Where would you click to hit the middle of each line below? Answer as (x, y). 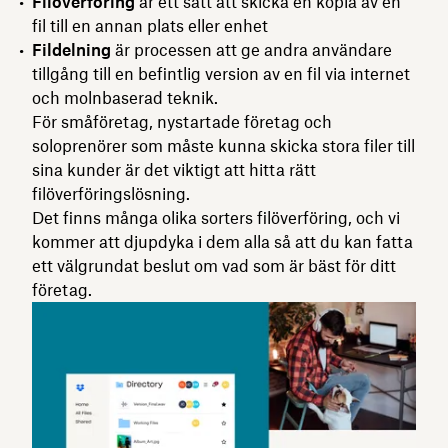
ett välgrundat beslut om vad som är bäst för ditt (214, 265)
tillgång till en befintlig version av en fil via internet (221, 73)
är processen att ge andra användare (251, 49)
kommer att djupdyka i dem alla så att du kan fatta (222, 241)
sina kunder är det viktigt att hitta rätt (174, 169)
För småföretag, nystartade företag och (182, 121)
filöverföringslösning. (111, 193)
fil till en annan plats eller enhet (150, 25)
